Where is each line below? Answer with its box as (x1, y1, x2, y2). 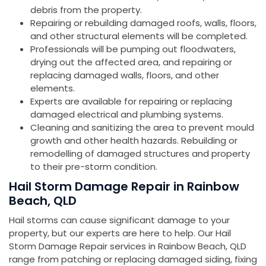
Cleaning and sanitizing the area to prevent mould (30, 121, 254, 134)
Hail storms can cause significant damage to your (9, 214, 230, 227)
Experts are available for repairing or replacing (30, 95, 232, 108)
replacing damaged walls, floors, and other (30, 69, 219, 82)
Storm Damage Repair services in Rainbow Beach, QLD (9, 240, 246, 253)
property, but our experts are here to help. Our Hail (9, 227, 231, 240)
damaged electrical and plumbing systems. (30, 108, 223, 121)
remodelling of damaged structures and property (30, 147, 250, 160)
